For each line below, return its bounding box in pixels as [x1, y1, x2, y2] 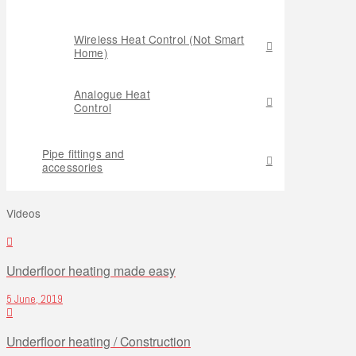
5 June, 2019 [6, 292, 63, 306]
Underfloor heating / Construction [6, 331, 191, 350]
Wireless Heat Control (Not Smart [74, 30, 245, 47]
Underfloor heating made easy [6, 261, 176, 280]
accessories [42, 158, 103, 175]
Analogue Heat [74, 86, 150, 103]
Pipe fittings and [42, 145, 125, 161]
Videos [6, 204, 41, 221]
